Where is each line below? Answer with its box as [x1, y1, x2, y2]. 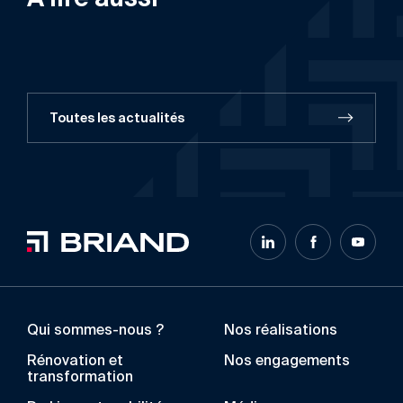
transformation [27, 371, 133, 385]
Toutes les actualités [49, 111, 184, 125]
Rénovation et [27, 354, 123, 369]
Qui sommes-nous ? [27, 324, 164, 338]
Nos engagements [224, 354, 350, 369]
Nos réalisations [224, 324, 337, 338]
